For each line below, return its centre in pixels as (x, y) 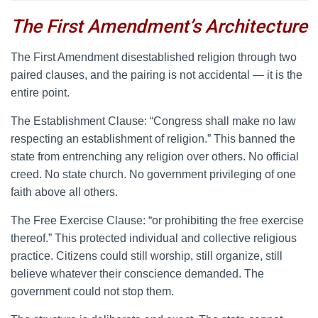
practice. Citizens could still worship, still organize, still (147, 256)
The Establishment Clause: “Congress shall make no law (153, 121)
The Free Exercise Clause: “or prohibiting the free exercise (157, 220)
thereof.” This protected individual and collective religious (154, 238)
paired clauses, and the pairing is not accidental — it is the (157, 75)
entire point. (40, 93)
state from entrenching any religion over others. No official (155, 157)
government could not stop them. (92, 291)
